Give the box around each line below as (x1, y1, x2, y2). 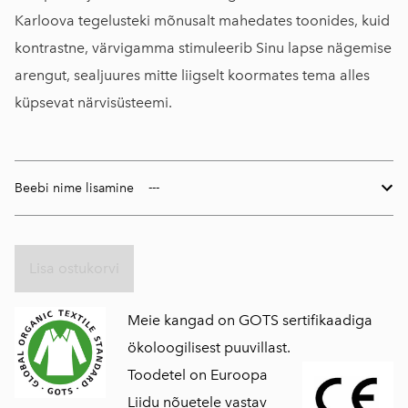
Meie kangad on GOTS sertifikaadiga (127, 311, 373, 329)
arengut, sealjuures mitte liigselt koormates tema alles (15, 66, 370, 84)
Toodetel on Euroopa (127, 365, 269, 383)
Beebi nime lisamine (15, 179, 134, 196)
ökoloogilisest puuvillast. (127, 338, 291, 356)
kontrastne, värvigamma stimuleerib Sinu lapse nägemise (15, 38, 392, 56)
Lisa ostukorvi (29, 259, 119, 277)
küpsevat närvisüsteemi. (15, 93, 172, 111)
